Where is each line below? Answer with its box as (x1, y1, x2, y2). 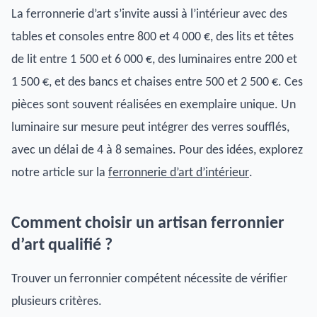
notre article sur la (11, 166, 108, 180)
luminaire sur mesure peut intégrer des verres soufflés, (11, 120, 289, 134)
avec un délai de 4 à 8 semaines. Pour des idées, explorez (11, 143, 303, 157)
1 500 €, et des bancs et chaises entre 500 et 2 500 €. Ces (11, 75, 303, 89)
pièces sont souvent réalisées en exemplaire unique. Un (11, 98, 296, 112)
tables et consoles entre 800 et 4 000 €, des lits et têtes (11, 30, 294, 44)
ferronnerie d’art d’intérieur (108, 166, 249, 180)
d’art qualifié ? (11, 236, 113, 254)
